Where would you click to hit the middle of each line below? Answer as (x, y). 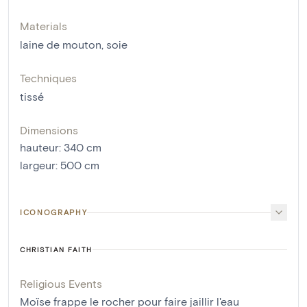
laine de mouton (61, 45)
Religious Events (61, 284)
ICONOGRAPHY (54, 212)
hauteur (39, 147)
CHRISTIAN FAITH (56, 250)
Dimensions (49, 130)
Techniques (48, 78)
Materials (44, 26)
